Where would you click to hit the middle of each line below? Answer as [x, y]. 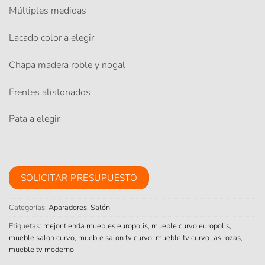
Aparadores [68, 208]
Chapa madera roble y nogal [67, 65]
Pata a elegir [34, 119]
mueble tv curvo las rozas [198, 238]
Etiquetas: [26, 226]
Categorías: [29, 208]
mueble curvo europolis [190, 226]
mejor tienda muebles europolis [96, 226]
